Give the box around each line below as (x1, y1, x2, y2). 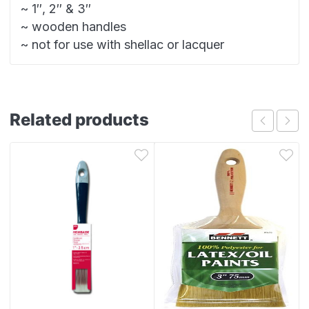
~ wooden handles (21, 19, 126, 34)
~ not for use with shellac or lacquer (21, 37, 224, 52)
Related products (10, 110, 149, 130)
